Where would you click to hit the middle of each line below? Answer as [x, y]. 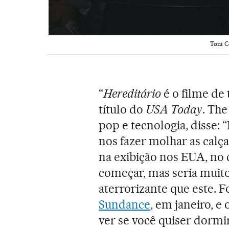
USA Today [174, 110]
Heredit [122, 94]
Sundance [125, 205]
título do [122, 110]
